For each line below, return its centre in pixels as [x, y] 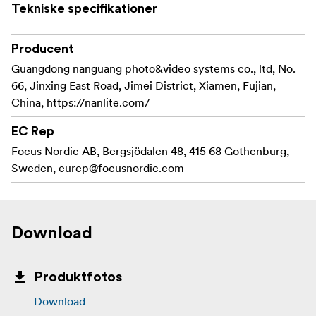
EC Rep [33, 131]
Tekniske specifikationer [84, 8]
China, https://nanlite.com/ [81, 102]
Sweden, [35, 168]
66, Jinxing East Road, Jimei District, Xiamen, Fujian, [144, 85]
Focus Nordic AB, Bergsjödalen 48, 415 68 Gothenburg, [150, 151]
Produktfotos [78, 277]
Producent [43, 48]
